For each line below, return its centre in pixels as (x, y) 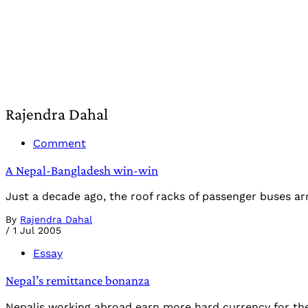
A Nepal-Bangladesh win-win (82, 170)
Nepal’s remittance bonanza (78, 280)
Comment (59, 143)
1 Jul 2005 (37, 231)
